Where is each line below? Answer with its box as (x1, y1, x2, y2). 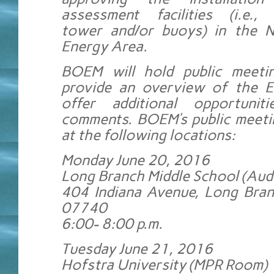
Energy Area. (61, 37, 147, 56)
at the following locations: (61, 126, 235, 144)
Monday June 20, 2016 (61, 151, 210, 169)
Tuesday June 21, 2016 (61, 240, 213, 258)
